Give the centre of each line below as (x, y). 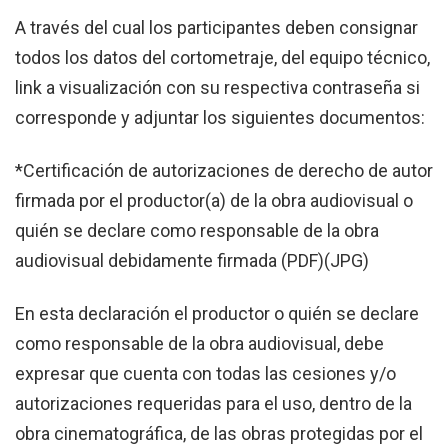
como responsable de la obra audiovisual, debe (199, 344)
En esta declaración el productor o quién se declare (217, 314)
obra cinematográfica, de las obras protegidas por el (219, 434)
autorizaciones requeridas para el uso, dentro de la (213, 404)
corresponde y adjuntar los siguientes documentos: (220, 117)
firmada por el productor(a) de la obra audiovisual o (214, 201)
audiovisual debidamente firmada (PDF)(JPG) (192, 261)
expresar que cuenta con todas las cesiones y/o (205, 374)
